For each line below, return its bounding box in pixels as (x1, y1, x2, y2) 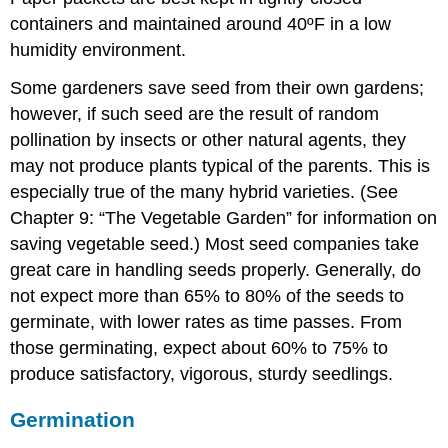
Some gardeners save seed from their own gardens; (10, 78, 425, 99)
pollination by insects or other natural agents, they (10, 130, 407, 151)
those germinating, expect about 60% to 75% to (10, 338, 389, 359)
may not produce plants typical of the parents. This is (10, 156, 431, 177)
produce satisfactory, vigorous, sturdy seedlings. (10, 364, 394, 385)
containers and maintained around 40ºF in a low (10, 13, 392, 34)
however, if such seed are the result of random (10, 104, 380, 125)
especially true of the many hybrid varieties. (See (10, 182, 399, 203)
